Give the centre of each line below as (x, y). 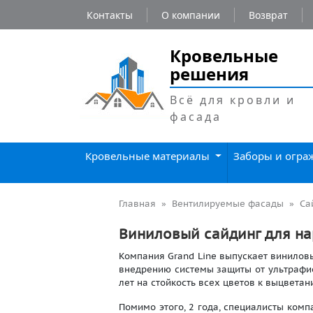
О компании (191, 15)
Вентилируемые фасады (228, 204)
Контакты (110, 15)
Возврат (268, 15)
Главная (137, 204)
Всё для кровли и (233, 100)
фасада (196, 117)
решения (209, 74)
